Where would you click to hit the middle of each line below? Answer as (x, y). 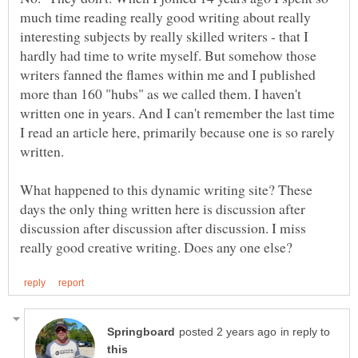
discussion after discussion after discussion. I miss (163, 228)
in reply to (305, 332)
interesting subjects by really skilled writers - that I (164, 36)
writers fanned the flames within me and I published (168, 75)
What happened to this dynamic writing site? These (166, 190)
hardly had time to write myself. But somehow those (168, 56)
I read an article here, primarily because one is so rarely (177, 132)
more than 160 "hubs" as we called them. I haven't (161, 94)
